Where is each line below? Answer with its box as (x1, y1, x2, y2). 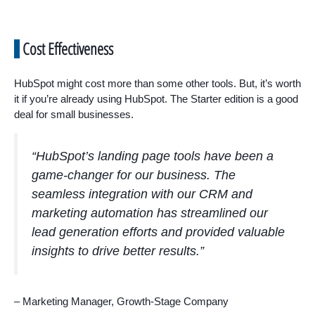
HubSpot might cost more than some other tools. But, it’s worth (14, 77, 301, 89)
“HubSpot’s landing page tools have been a (32, 148, 274, 163)
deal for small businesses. (14, 108, 134, 120)
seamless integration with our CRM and (32, 186, 252, 201)
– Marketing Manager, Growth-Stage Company (14, 295, 229, 307)
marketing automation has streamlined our (32, 205, 268, 220)
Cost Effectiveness (22, 37, 113, 60)
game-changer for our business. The (32, 167, 236, 182)
